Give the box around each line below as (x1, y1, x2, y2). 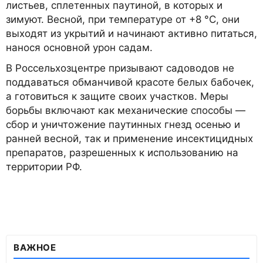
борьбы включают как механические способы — (6, 104, 245, 116)
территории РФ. (6, 160, 82, 173)
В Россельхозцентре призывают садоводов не (6, 62, 234, 74)
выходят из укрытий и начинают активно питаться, (6, 27, 257, 39)
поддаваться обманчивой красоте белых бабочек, (6, 76, 254, 88)
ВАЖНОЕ (14, 241, 56, 253)
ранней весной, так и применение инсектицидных (6, 132, 253, 144)
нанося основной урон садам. (6, 41, 153, 53)
